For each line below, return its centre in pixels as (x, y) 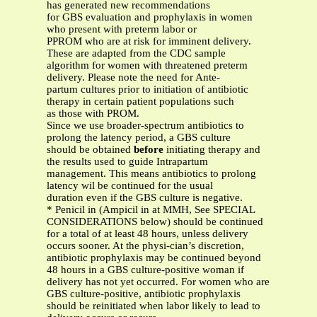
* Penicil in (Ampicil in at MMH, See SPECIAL (151, 210)
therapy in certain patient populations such (140, 102)
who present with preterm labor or (122, 29)
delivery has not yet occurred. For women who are (158, 282)
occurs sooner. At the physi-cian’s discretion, (145, 246)
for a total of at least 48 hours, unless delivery (148, 234)
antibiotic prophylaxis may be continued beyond (154, 258)
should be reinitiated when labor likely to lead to (154, 306)
